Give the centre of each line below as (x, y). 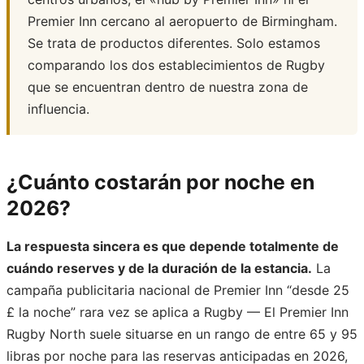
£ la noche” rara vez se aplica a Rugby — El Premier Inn (178, 312)
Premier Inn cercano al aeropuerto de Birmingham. (182, 22)
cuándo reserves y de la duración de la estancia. (159, 269)
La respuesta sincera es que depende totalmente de (173, 247)
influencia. (58, 109)
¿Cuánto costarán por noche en (160, 182)
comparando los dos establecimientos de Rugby (176, 65)
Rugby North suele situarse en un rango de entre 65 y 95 (182, 334)
